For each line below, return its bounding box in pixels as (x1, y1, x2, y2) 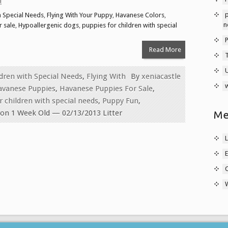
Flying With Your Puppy (47, 11, 112, 19)
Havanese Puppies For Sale (60, 83, 153, 93)
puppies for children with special (82, 21, 177, 29)
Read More (149, 45, 181, 53)
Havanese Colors (116, 11, 164, 19)
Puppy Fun (102, 96, 138, 105)
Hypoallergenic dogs (18, 21, 79, 29)
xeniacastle (141, 71, 181, 81)
